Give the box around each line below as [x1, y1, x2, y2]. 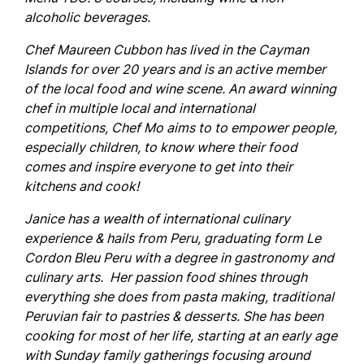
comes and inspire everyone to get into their [24, 158, 292, 175]
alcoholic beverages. [24, 9, 154, 25]
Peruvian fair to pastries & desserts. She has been [24, 308, 323, 324]
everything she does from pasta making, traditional [24, 288, 334, 305]
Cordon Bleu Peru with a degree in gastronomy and [24, 249, 334, 266]
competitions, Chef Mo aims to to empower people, [24, 119, 337, 136]
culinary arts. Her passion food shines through [24, 269, 307, 285]
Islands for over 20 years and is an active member [24, 61, 326, 77]
